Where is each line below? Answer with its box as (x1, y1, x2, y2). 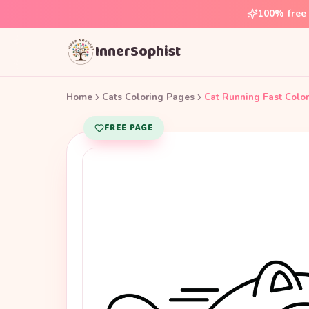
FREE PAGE (104, 121, 153, 135)
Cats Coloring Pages (102, 90, 195, 103)
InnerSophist (95, 39, 181, 63)
